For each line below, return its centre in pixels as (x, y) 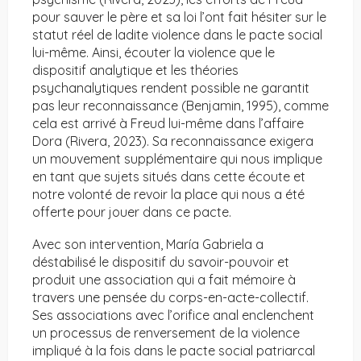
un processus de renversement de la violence (166, 333)
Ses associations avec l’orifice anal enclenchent (173, 315)
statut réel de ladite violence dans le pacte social (177, 35)
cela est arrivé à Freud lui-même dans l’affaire (168, 124)
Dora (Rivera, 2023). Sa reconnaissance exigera (173, 141)
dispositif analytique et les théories (135, 71)
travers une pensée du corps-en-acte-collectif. (170, 298)
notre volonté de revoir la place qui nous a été (168, 195)
